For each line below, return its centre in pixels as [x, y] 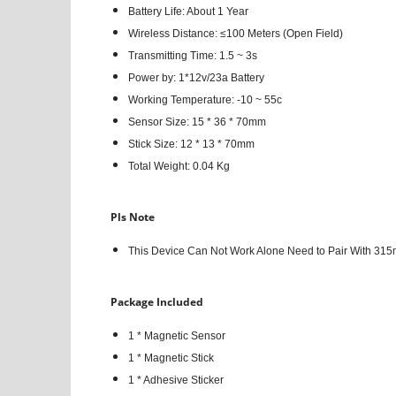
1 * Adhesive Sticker [175, 380]
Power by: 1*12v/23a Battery [196, 77]
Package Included [156, 301]
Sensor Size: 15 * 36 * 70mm [197, 122]
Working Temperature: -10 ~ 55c [205, 99]
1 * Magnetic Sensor [178, 335]
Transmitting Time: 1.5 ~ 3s [192, 55]
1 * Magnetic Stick [171, 358]
